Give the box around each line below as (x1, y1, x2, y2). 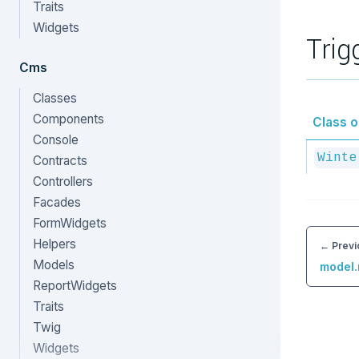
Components (33, 111, 104, 127)
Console (33, 132, 79, 147)
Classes (33, 91, 77, 106)
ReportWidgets (33, 278, 117, 293)
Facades (33, 195, 81, 210)
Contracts (33, 153, 87, 168)
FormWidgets (33, 216, 107, 231)
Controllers (33, 174, 93, 189)
